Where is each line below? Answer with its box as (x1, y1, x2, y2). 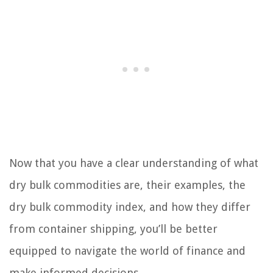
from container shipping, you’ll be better (9, 222, 218, 235)
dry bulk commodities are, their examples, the (9, 179, 246, 191)
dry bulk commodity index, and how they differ (9, 200, 250, 213)
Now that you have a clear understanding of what (9, 157, 258, 169)
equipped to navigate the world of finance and (9, 244, 246, 257)
